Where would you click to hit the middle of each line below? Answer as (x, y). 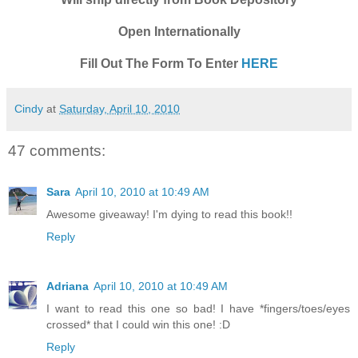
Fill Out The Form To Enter (159, 63)
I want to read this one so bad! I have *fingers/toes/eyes (198, 309)
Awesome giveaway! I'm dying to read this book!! (169, 215)
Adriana (68, 286)
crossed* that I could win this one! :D (138, 325)
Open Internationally (179, 31)
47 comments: (57, 150)
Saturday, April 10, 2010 (119, 108)
